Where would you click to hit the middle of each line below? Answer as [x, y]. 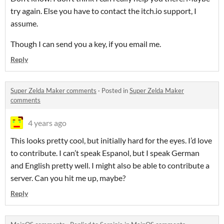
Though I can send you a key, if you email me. [86, 44]
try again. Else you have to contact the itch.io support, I [103, 11]
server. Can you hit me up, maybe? [68, 178]
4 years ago [47, 123]
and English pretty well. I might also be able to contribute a [110, 165]
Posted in [115, 91]
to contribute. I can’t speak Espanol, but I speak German [105, 153]
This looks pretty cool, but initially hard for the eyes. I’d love [111, 140]
